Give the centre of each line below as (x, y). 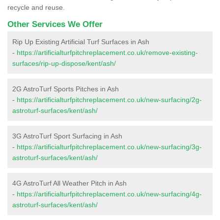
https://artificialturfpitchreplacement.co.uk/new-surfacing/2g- (109, 99)
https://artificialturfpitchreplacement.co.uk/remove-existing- (107, 52)
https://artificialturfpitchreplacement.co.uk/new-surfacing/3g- (109, 147)
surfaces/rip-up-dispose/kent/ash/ (64, 63)
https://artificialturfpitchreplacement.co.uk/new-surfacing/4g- (109, 194)
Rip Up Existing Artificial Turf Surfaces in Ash (81, 41)
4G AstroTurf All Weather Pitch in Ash (69, 183)
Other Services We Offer (55, 24)
